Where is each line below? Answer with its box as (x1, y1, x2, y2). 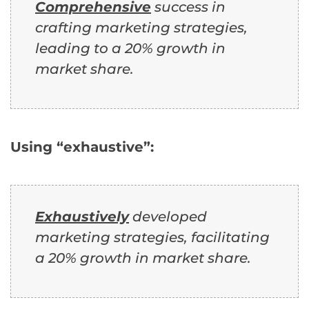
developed (129, 208, 207, 225)
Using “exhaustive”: (10, 138, 154, 155)
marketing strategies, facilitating (35, 228, 270, 246)
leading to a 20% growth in (35, 39, 226, 57)
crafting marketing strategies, (35, 19, 248, 36)
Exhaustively (35, 208, 129, 225)
